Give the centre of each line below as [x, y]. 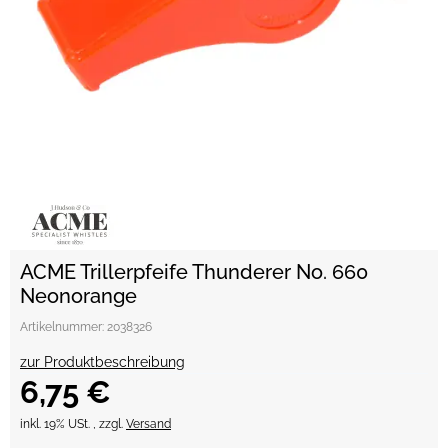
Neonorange [78, 296]
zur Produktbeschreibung [102, 362]
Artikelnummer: [63, 327]
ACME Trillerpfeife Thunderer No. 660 [194, 272]
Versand [148, 424]
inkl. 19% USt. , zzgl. [73, 424]
